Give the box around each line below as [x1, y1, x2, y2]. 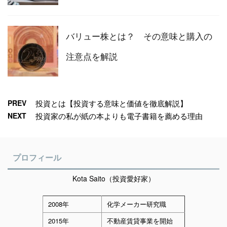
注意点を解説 [66, 50, 118, 63]
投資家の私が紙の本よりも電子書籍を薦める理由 [35, 110, 203, 122]
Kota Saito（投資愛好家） [72, 173, 155, 184]
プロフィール [13, 154, 61, 163]
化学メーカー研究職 [106, 199, 166, 209]
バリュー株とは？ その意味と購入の [66, 29, 212, 43]
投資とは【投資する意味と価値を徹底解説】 [35, 98, 187, 109]
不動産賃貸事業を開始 [106, 216, 173, 226]
